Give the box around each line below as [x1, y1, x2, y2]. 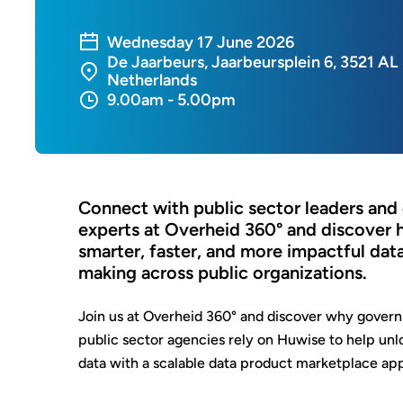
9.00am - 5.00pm [107, 90, 236, 110]
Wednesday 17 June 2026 [107, 32, 294, 52]
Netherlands [107, 70, 197, 90]
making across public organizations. [78, 262, 367, 283]
